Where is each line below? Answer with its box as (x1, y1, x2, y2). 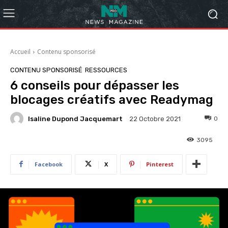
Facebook (35, 160, 63, 168)
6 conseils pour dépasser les (10, 78, 179, 93)
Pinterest (146, 160, 174, 168)
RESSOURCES (85, 66, 127, 74)
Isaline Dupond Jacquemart (28, 115, 123, 123)
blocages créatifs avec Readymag (10, 93, 213, 107)
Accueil (10, 47, 31, 56)
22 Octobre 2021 (129, 115, 181, 123)
